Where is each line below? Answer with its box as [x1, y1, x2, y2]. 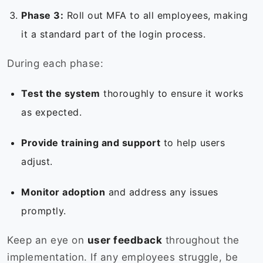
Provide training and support [21, 137, 160, 149]
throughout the [162, 234, 240, 247]
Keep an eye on [7, 234, 87, 247]
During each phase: [7, 58, 107, 70]
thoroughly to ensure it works [100, 87, 244, 100]
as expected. [21, 106, 85, 119]
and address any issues [105, 186, 218, 198]
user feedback [87, 234, 162, 247]
